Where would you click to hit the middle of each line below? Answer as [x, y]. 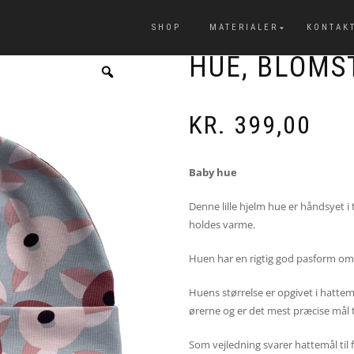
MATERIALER [244, 27]
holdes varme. [222, 224]
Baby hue [214, 172]
